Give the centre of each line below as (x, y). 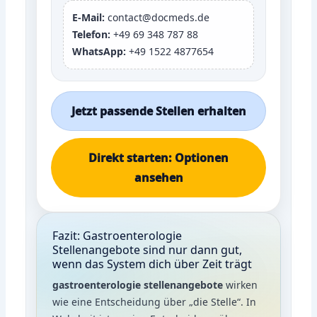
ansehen (158, 177)
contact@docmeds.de (157, 17)
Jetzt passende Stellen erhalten (158, 111)
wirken (241, 284)
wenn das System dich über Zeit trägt (152, 264)
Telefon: (92, 34)
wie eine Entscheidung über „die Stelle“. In (155, 301)
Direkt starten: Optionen (158, 157)
